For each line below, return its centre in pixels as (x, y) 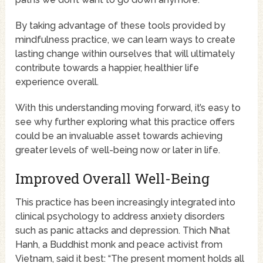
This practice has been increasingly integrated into (126, 203)
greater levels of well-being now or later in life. (118, 150)
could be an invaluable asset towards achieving (119, 136)
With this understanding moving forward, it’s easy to (128, 108)
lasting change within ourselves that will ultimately (125, 54)
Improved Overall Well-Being (113, 179)
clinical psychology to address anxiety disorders (120, 217)
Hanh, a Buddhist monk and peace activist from (119, 245)
